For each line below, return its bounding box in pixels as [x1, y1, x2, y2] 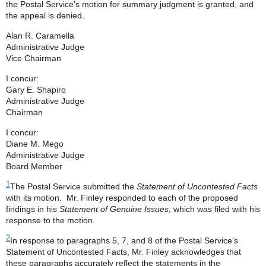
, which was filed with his [169, 204, 260, 214]
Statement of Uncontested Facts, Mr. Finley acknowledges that [6, 247, 241, 256]
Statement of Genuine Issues [59, 204, 169, 214]
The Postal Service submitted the [10, 182, 137, 191]
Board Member [6, 161, 62, 171]
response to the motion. [6, 216, 95, 225]
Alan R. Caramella [6, 31, 74, 40]
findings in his [6, 204, 59, 214]
